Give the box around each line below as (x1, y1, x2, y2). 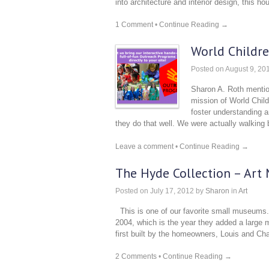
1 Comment (115, 20, 153, 29)
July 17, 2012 (148, 186, 194, 195)
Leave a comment (115, 142, 174, 151)
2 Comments (115, 252, 157, 261)
